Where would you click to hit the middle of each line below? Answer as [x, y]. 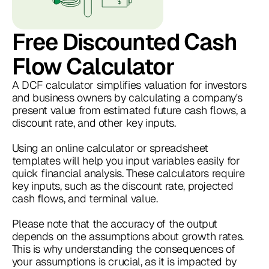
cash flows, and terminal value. [86, 198]
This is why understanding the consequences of [123, 249]
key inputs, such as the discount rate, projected [122, 186]
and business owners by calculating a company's [127, 97]
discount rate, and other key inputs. [94, 122]
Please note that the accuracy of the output [115, 223]
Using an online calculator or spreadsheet [110, 148]
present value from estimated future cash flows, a [129, 110]
